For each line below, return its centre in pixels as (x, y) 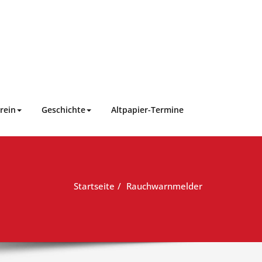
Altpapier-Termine (147, 110)
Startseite (94, 186)
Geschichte (63, 110)
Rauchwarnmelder (164, 186)
